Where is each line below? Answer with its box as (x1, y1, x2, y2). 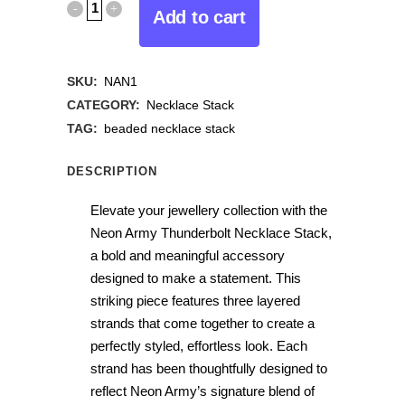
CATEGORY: (67, 98, 144, 112)
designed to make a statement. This (90, 270, 301, 286)
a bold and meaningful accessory (90, 248, 285, 263)
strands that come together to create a (90, 316, 315, 331)
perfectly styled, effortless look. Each (90, 338, 307, 353)
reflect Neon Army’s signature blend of (90, 383, 315, 399)
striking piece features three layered (90, 293, 300, 308)
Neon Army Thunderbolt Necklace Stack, (90, 225, 332, 240)
